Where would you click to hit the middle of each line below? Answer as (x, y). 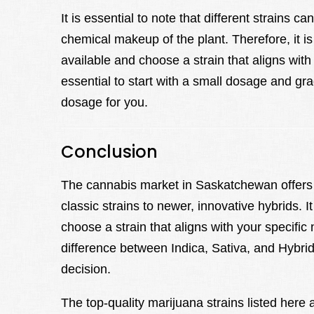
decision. (86, 269)
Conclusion (109, 152)
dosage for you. (104, 103)
